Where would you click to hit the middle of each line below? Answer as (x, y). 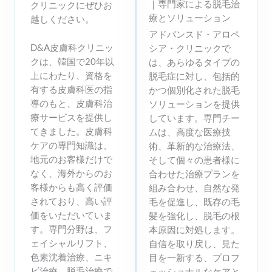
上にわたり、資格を (71, 75)
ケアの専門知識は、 (71, 145)
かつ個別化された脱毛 (194, 90)
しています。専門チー (194, 118)
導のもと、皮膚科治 (71, 103)
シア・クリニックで (190, 49)
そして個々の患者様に (194, 160)
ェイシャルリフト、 (71, 243)
